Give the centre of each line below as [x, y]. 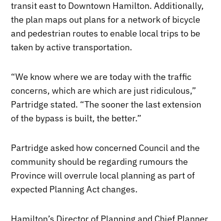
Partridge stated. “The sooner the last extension [106, 104]
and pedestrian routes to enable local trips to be [106, 33]
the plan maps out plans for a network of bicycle [106, 19]
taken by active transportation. [72, 47]
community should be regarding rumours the [100, 161]
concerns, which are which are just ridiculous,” [104, 90]
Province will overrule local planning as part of [103, 175]
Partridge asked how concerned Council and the [106, 147]
